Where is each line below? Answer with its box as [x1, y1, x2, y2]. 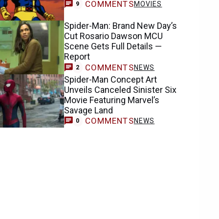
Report [64, 51, 90, 62]
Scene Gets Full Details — [64, 41, 162, 52]
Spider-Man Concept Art [64, 74, 157, 85]
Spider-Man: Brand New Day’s [64, 21, 177, 31]
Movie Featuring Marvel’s [64, 94, 160, 105]
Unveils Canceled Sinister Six [64, 84, 177, 95]
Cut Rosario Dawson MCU [64, 31, 163, 42]
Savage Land [64, 105, 113, 115]
